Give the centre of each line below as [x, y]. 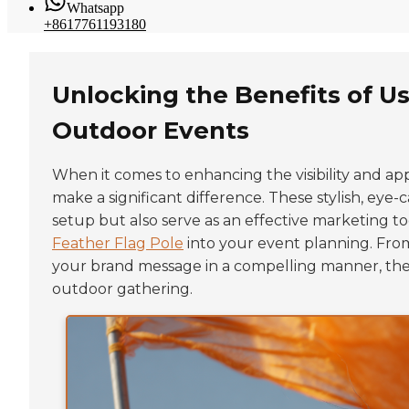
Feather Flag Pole [118, 243]
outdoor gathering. [122, 288]
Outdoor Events [151, 130]
